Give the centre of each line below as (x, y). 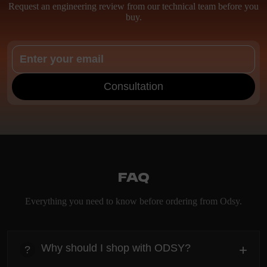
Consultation (133, 86)
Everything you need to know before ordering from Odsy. (133, 201)
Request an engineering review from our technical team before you (133, 6)
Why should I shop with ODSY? (116, 248)
